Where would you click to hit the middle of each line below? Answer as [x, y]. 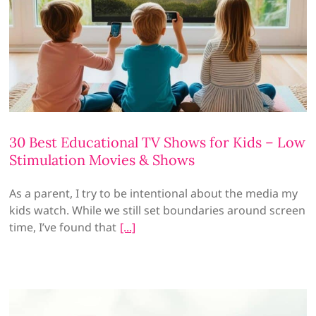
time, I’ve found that [63, 227]
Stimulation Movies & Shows [102, 160]
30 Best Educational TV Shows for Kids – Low [158, 142]
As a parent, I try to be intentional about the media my [154, 194]
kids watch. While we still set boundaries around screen [158, 211]
